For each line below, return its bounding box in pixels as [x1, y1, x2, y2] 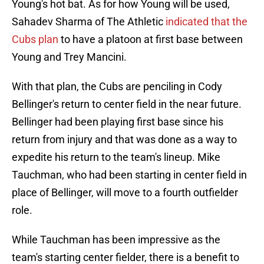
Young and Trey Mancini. [12, 51, 127, 64]
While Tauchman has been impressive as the [12, 233, 220, 246]
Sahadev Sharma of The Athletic [12, 15, 163, 28]
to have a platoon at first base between [58, 33, 243, 46]
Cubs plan [12, 33, 58, 46]
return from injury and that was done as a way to [12, 133, 237, 146]
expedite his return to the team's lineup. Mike [12, 151, 220, 164]
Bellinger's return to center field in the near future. [12, 98, 242, 111]
